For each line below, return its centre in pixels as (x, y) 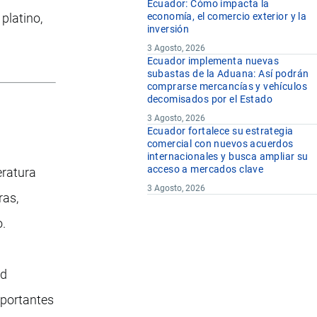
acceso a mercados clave (205, 169)
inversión (168, 29)
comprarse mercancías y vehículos (227, 87)
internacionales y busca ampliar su (227, 157)
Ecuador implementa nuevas (213, 61)
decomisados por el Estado (210, 99)
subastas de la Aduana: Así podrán (228, 74)
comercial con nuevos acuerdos (220, 144)
